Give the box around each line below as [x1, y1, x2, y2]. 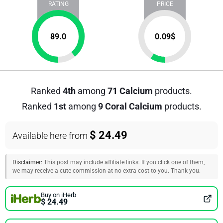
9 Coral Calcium [98, 101, 162, 111]
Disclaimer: [12, 159, 42, 166]
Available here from [12, 130, 90, 141]
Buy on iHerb [41, 191, 76, 199]
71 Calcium [108, 86, 153, 96]
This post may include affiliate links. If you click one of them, [42, 159, 205, 166]
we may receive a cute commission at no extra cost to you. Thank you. [12, 167, 201, 174]
